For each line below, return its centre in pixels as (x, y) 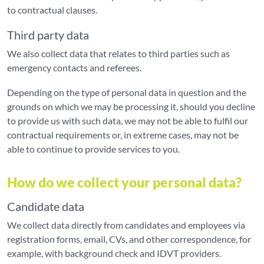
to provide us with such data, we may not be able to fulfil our (128, 121)
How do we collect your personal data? (124, 182)
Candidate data (46, 206)
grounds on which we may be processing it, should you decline (131, 106)
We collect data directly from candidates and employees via (126, 225)
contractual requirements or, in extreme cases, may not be (123, 135)
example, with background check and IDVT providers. (114, 253)
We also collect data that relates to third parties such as (118, 53)
